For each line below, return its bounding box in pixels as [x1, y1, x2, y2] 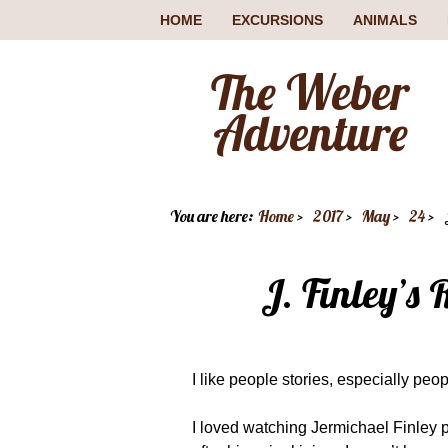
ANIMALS [353, 12, 417, 28]
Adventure [212, 103, 408, 163]
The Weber [211, 62, 410, 122]
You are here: [170, 206, 253, 226]
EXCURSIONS [232, 12, 323, 28]
